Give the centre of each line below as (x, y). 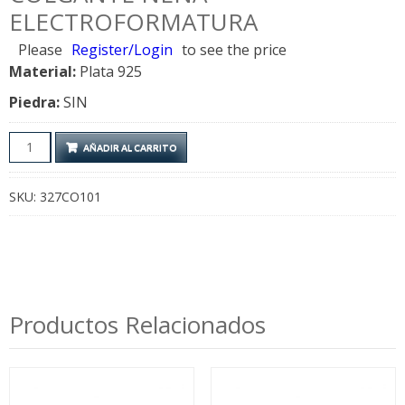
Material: (42, 71)
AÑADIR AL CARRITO (130, 147)
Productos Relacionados (137, 324)
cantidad (38, 207)
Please (40, 49)
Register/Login (122, 49)
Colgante (40, 142)
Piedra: (34, 102)
